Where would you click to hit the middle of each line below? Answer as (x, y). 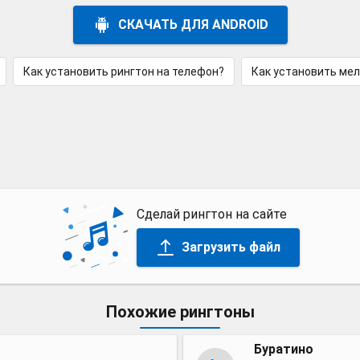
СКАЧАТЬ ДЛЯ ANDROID (193, 25)
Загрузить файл (231, 247)
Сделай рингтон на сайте (211, 214)
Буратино (284, 349)
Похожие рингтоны (180, 312)
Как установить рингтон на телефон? (123, 72)
